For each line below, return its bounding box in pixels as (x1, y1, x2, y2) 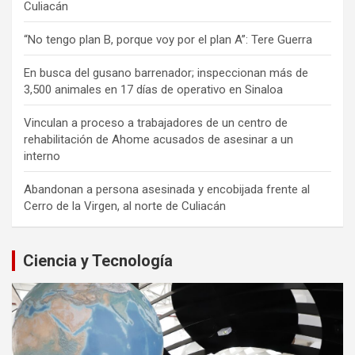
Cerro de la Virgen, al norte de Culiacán (24, 198, 226, 213)
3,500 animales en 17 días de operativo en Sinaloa (24, 82, 283, 97)
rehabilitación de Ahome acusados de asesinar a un (24, 132, 293, 147)
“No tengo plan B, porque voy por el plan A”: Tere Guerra (24, 32, 312, 47)
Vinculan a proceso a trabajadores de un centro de (24, 115, 288, 130)
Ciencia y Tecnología (23, 250, 173, 270)
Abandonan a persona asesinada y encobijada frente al (24, 181, 310, 197)
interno (24, 148, 60, 163)
